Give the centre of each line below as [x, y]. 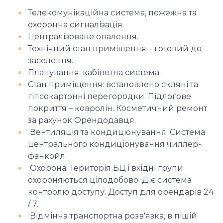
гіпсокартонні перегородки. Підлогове [110, 96]
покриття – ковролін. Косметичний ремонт [117, 108]
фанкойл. [47, 156]
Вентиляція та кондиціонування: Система [116, 132]
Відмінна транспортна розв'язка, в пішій [112, 216]
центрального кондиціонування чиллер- [114, 144]
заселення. [53, 60]
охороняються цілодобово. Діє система [110, 180]
